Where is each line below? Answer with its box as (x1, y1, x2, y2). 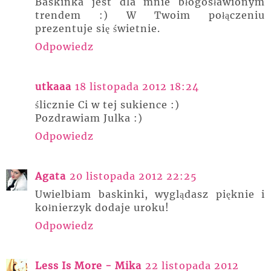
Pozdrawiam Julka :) (35, 112, 143, 125)
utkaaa (35, 80, 71, 93)
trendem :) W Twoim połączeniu (35, 9, 265, 22)
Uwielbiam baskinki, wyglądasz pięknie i (35, 188, 265, 201)
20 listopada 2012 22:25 (70, 170, 197, 183)
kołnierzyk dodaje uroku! (35, 201, 169, 214)
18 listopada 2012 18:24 (75, 80, 199, 93)
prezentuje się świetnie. (35, 22, 160, 35)
